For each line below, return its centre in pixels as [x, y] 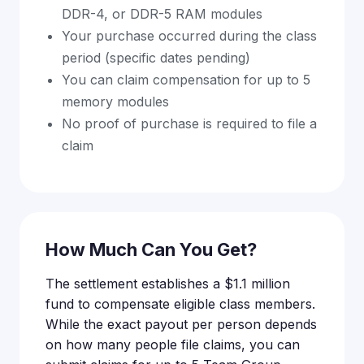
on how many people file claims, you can [173, 344]
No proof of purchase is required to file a [189, 123]
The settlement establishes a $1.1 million [168, 283]
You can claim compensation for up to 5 [186, 79]
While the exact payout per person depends [181, 324]
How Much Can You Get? [151, 249]
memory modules [115, 101]
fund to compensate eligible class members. [180, 303]
